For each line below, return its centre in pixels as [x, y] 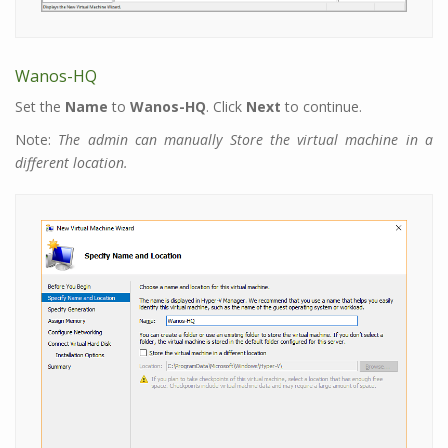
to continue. [321, 107]
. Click [226, 107]
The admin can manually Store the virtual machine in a [246, 140]
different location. [71, 163]
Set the [40, 107]
